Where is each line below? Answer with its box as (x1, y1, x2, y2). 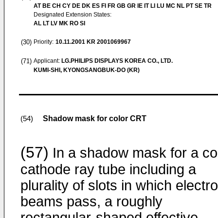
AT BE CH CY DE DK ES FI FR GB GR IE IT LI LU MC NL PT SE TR (34, 2, 212, 9)
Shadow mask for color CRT (43, 114, 146, 123)
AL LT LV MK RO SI (34, 20, 85, 27)
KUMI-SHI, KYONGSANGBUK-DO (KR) (34, 67, 140, 73)
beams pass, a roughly (20, 194, 163, 209)
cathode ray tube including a (20, 162, 196, 177)
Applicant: (34, 57, 61, 64)
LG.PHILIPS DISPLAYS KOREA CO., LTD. (61, 57, 173, 64)
